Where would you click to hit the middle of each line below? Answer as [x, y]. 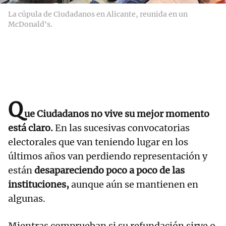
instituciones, [39, 185]
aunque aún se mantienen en [134, 185]
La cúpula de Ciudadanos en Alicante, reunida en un [98, 14]
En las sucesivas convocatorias [121, 128]
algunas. [27, 199]
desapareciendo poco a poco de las [109, 171]
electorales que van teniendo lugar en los [98, 142]
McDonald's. [30, 24]
